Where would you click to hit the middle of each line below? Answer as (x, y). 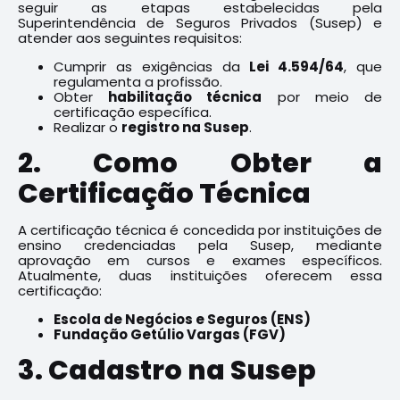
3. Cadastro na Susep (167, 371)
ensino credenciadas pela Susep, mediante (200, 245)
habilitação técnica (185, 97)
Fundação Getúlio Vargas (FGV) (170, 334)
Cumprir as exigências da (152, 67)
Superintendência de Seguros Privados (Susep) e (200, 23)
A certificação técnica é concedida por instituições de (200, 230)
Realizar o (87, 127)
